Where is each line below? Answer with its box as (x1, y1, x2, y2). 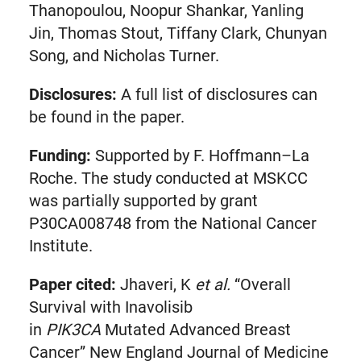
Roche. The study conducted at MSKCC (28, 168, 308, 188)
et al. (194, 274, 230, 294)
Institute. (28, 235, 93, 255)
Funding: (28, 145, 95, 165)
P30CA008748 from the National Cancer (28, 213, 317, 233)
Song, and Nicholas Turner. (28, 45, 219, 65)
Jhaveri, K (115, 274, 195, 294)
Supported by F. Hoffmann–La (94, 145, 309, 165)
